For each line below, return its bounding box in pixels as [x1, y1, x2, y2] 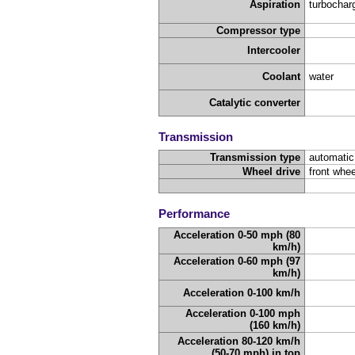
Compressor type [216, 25, 301, 37]
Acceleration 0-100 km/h [183, 286, 301, 299]
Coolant [262, 71, 301, 83]
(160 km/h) [250, 319, 301, 331]
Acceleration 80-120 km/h [177, 334, 301, 347]
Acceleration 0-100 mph [185, 307, 301, 319]
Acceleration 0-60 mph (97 [174, 254, 301, 267]
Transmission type [210, 151, 301, 164]
